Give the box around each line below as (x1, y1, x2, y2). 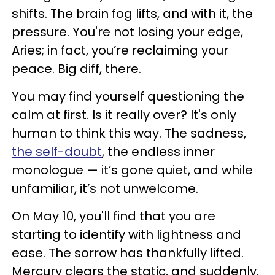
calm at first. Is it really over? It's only (12, 106, 236, 124)
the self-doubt (12, 143, 102, 161)
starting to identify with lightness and (12, 226, 241, 244)
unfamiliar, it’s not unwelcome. (12, 180, 198, 198)
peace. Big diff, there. (12, 60, 141, 78)
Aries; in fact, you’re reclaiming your (12, 42, 228, 60)
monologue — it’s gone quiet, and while (12, 161, 253, 179)
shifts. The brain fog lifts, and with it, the (12, 5, 253, 23)
